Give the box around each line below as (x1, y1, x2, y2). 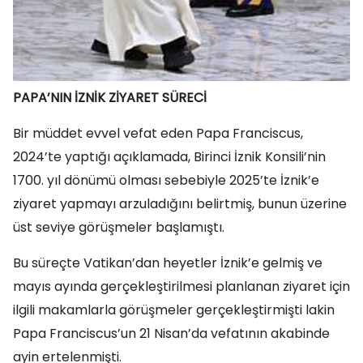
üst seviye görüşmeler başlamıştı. (13, 218, 224, 237)
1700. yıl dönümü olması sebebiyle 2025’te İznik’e (13, 171, 319, 190)
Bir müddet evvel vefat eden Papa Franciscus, (13, 124, 303, 143)
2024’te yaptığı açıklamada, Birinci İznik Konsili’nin (13, 147, 326, 167)
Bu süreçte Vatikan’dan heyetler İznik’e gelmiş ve (13, 254, 322, 273)
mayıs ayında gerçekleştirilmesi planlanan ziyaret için (13, 277, 350, 297)
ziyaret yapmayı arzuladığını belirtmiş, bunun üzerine (13, 194, 347, 214)
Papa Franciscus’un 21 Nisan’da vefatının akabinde (13, 324, 330, 344)
